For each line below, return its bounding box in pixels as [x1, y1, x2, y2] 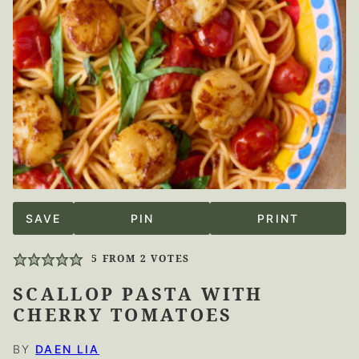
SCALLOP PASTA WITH [13, 281, 264, 306]
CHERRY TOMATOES [13, 302, 233, 327]
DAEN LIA [35, 342, 100, 357]
